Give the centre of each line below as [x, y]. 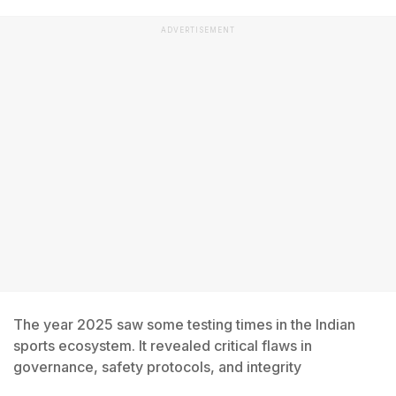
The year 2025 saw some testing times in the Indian [184, 324]
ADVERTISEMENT [198, 30]
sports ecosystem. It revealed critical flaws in [163, 346]
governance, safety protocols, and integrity [157, 367]
